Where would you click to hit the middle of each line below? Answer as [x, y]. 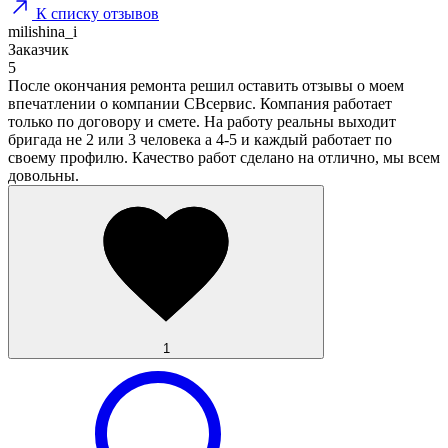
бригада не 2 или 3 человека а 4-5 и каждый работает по [200, 139]
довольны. [43, 175]
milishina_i [42, 31]
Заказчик [38, 49]
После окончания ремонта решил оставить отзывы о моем [206, 85]
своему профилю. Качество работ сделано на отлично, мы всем [224, 157]
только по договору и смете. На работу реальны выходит [202, 121]
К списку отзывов [97, 13]
